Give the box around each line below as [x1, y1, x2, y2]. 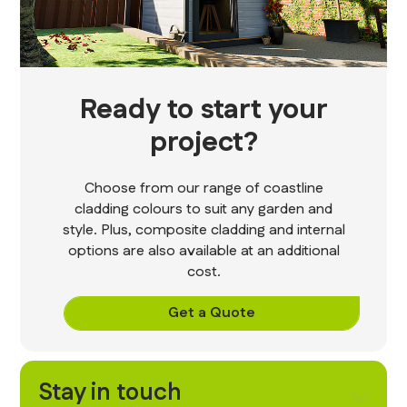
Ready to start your [79, 90, 328, 130]
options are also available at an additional [67, 240, 340, 262]
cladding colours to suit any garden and [74, 198, 333, 220]
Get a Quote [167, 303, 255, 324]
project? [149, 123, 258, 163]
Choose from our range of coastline [84, 177, 323, 199]
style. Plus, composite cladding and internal [62, 219, 345, 241]
